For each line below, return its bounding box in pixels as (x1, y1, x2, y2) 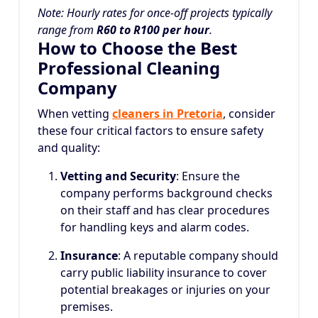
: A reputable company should (118, 248, 278, 263)
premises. (60, 299, 113, 314)
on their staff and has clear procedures (60, 202, 270, 218)
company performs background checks (60, 185, 273, 201)
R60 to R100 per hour (97, 22, 209, 38)
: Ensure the (176, 168, 240, 184)
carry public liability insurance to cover (60, 265, 267, 280)
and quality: (38, 140, 100, 155)
